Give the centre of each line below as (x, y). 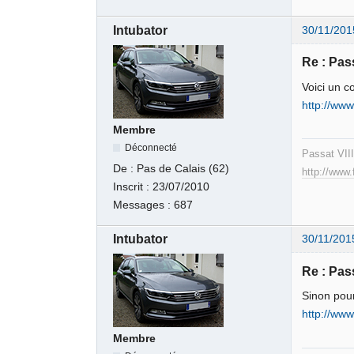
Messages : (144, 205)
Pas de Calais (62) (183, 169)
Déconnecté (151, 147)
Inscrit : (133, 187)
